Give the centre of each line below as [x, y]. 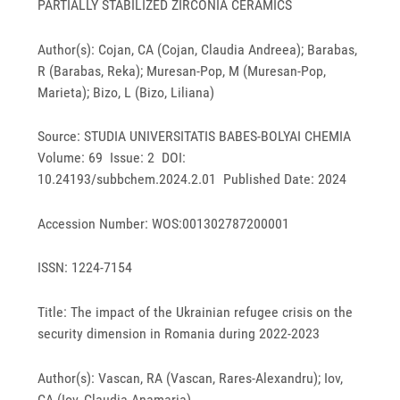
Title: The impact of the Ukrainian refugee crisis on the [196, 312]
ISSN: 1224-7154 [85, 268]
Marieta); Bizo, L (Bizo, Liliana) [126, 92]
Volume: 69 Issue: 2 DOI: [112, 158]
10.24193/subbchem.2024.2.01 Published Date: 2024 [192, 179]
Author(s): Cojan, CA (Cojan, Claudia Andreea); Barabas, [198, 49]
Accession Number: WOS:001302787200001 [164, 223]
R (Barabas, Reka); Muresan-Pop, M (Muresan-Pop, [182, 71]
